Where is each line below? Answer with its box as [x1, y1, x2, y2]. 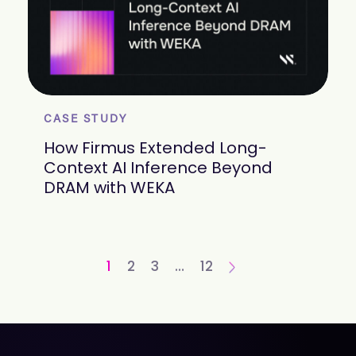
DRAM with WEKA [44, 176, 175, 199]
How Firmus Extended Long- [44, 137, 267, 160]
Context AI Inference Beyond [44, 157, 273, 180]
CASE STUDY [44, 114, 128, 126]
